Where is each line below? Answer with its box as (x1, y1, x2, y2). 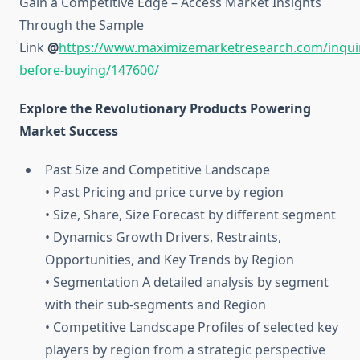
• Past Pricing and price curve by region (45, 183, 284, 202)
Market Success (19, 122, 121, 141)
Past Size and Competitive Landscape (45, 161, 270, 179)
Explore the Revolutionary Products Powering (19, 100, 311, 118)
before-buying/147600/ (19, 61, 159, 80)
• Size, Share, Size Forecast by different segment (45, 206, 336, 224)
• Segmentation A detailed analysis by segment (45, 273, 329, 292)
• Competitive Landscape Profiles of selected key (45, 318, 338, 337)
